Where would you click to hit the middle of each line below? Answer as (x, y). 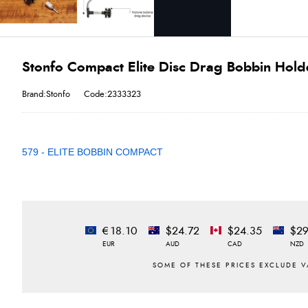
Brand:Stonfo (46, 94)
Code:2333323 (112, 94)
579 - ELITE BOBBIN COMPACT (92, 152)
